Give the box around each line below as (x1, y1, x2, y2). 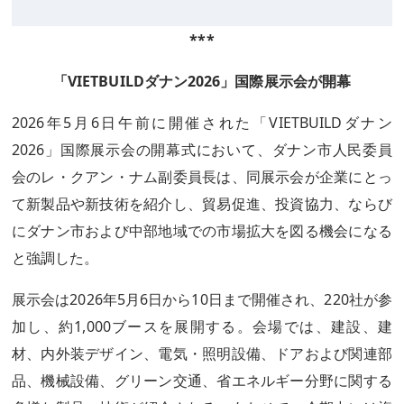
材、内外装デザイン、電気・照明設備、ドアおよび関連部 (12, 344, 392, 363)
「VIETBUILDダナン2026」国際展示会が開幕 (52, 71, 352, 91)
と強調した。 (12, 248, 99, 268)
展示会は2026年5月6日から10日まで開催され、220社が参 (12, 289, 392, 309)
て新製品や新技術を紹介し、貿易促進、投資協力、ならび (12, 194, 392, 214)
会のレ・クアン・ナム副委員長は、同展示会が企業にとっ (12, 167, 392, 187)
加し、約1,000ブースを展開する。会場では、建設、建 (12, 317, 392, 336)
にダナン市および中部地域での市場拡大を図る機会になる (12, 221, 392, 241)
